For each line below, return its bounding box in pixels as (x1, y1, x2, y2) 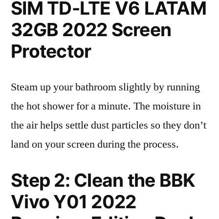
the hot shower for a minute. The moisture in (11, 99, 201, 113)
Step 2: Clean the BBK (11, 169, 196, 191)
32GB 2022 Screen (11, 19, 172, 41)
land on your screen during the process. (11, 137, 179, 151)
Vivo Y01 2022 (11, 191, 136, 213)
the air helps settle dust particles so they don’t (11, 118, 206, 132)
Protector (11, 40, 91, 62)
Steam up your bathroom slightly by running (11, 80, 200, 94)
